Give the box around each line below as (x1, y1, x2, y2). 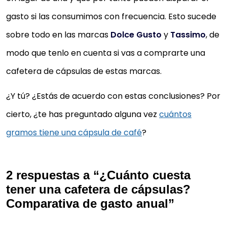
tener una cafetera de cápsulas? (6, 182, 191, 197)
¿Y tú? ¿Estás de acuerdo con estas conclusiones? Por (6, 90, 220, 102)
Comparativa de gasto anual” (6, 197, 174, 211)
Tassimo (170, 28, 206, 41)
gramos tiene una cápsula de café (6, 126, 142, 138)
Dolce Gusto (110, 28, 162, 41)
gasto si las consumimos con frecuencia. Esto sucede (6, 10, 216, 22)
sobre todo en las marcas (6, 28, 110, 41)
